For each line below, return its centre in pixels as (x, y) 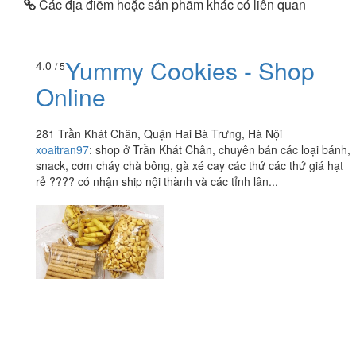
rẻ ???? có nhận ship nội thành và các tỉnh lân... (157, 182)
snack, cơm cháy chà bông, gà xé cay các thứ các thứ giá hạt (190, 166)
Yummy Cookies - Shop (190, 71)
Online (71, 97)
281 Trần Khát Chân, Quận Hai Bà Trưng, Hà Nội (159, 134)
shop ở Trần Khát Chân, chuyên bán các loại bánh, (223, 150)
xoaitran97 (62, 150)
